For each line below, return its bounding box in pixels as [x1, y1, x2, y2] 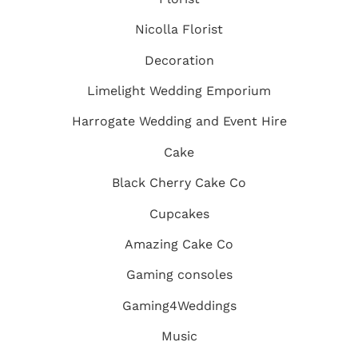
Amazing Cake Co [125, 236, 233, 252]
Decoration [144, 52, 214, 68]
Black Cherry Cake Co [112, 175, 246, 191]
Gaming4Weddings [121, 297, 237, 313]
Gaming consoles [125, 267, 233, 283]
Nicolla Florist [135, 22, 223, 38]
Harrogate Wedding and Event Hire [71, 113, 287, 129]
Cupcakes [149, 205, 209, 221]
